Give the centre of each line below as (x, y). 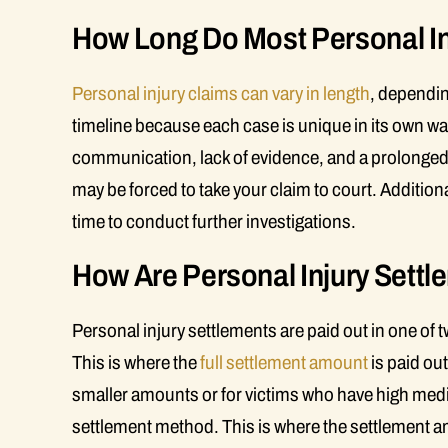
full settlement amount (284, 362)
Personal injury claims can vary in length (221, 93)
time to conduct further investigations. (214, 221)
